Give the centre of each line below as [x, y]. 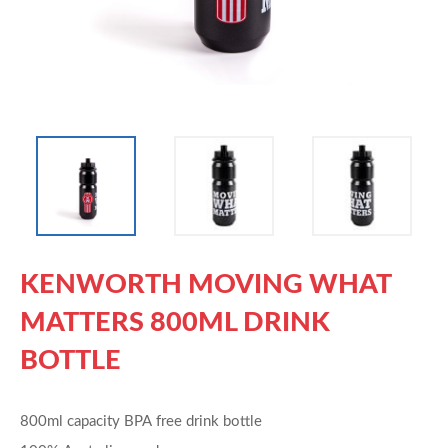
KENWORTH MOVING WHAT [205, 285]
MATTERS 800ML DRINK [175, 323]
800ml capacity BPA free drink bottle [141, 421]
